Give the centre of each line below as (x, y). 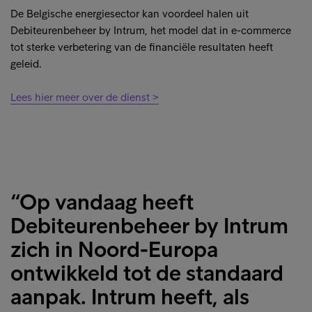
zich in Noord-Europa (114, 250)
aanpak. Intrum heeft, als (130, 297)
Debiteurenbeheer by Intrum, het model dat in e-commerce (151, 31)
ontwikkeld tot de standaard (147, 273)
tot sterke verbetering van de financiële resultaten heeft (142, 47)
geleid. (26, 64)
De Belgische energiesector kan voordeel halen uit (130, 14)
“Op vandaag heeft (102, 202)
